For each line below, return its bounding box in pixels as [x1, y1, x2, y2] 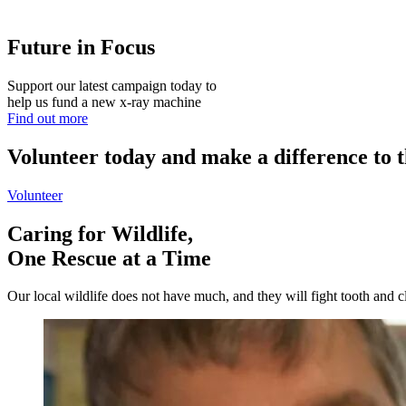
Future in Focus [7, 34, 155, 59]
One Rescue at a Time [7, 246, 211, 270]
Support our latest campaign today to [7, 77, 217, 93]
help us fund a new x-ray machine [7, 93, 201, 110]
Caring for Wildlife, [7, 221, 198, 246]
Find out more [7, 110, 88, 126]
